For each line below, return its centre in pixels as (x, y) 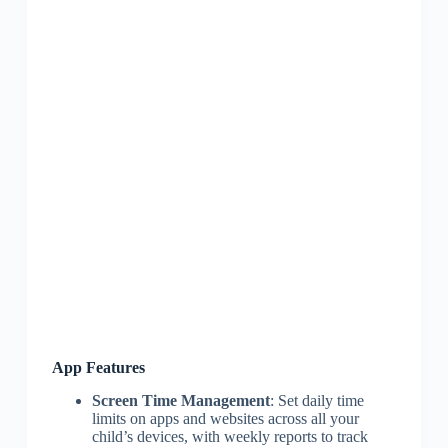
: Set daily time (316, 400)
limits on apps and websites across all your (225, 418)
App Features (98, 367)
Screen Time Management (180, 400)
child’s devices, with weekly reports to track (229, 436)
